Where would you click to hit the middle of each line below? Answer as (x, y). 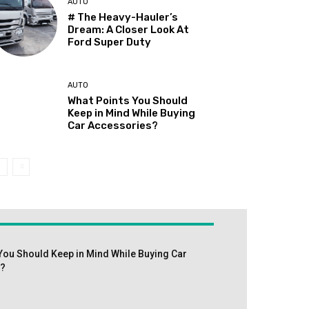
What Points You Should (128, 101)
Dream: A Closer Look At (129, 30)
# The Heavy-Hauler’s (123, 18)
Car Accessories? (113, 126)
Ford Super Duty (110, 42)
